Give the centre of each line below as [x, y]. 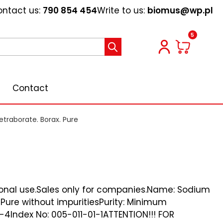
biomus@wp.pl [180, 10]
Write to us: [121, 10]
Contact [30, 88]
